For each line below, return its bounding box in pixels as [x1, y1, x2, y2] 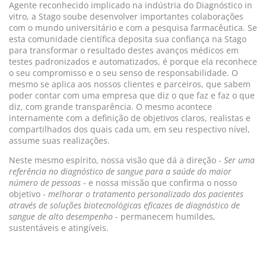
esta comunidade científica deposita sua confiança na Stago [9, 33, 246, 45]
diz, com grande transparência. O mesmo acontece [9, 101, 212, 113]
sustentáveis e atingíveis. [9, 222, 109, 234]
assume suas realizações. [9, 135, 110, 147]
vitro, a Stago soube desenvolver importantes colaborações [9, 11, 243, 23]
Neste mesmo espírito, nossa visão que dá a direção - [9, 154, 221, 166]
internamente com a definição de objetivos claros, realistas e [9, 112, 251, 124]
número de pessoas [9, 177, 81, 189]
